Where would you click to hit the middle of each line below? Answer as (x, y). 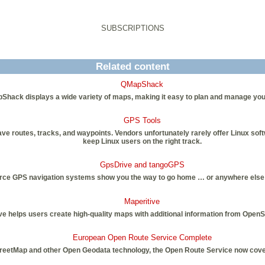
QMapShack (142, 84)
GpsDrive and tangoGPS (142, 165)
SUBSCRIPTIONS (132, 28)
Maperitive (142, 201)
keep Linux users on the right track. (142, 141)
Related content (132, 67)
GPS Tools (142, 121)
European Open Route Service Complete (142, 238)
